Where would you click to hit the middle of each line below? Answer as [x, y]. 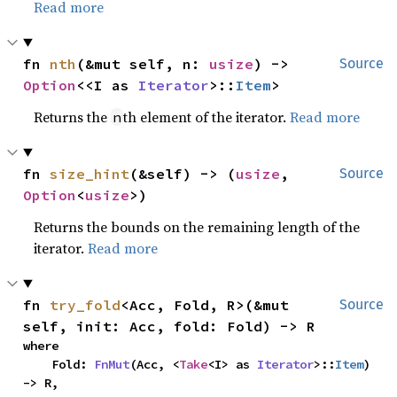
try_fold [86, 304]
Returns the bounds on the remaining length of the [197, 226]
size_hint [90, 173]
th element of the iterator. [207, 117]
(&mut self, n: [143, 63]
